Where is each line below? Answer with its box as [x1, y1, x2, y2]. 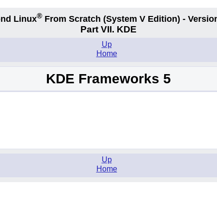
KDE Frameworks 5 [46, 71, 171, 87]
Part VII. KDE [80, 24, 137, 35]
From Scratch [42, 14, 103, 24]
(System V [103, 14, 145, 24]
